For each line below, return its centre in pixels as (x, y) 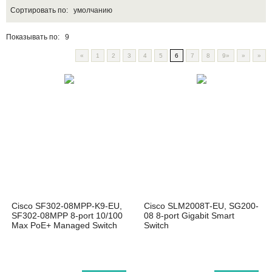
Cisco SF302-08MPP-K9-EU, (67, 206)
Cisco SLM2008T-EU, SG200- (202, 206)
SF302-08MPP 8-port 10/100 (67, 215)
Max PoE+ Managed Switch (64, 225)
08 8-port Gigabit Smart (189, 215)
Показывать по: (36, 37)
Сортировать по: (42, 10)
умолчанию (93, 11)
